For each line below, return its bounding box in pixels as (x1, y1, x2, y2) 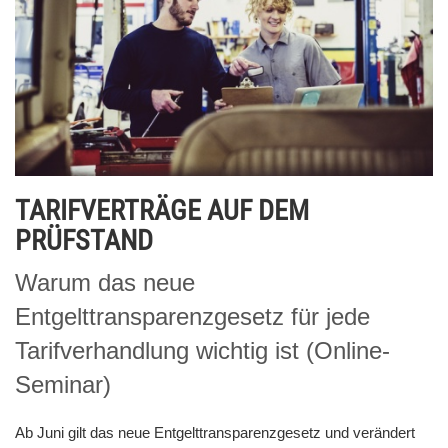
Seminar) (15, 370, 111, 398)
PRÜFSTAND (15, 223, 153, 257)
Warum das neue (15, 268, 195, 296)
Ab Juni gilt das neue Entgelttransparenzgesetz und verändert (15, 423, 415, 441)
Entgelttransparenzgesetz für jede (15, 302, 370, 330)
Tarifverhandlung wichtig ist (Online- (15, 336, 390, 364)
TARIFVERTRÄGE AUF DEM (15, 193, 309, 227)
